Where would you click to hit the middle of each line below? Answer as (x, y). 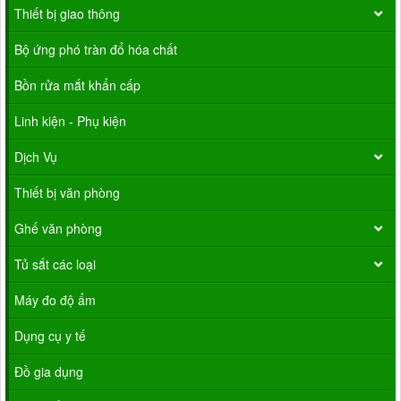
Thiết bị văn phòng (67, 193)
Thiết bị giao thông (67, 14)
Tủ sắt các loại (55, 264)
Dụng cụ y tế (50, 336)
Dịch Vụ (36, 157)
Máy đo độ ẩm (55, 300)
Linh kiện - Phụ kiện (70, 121)
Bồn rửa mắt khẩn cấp (77, 85)
